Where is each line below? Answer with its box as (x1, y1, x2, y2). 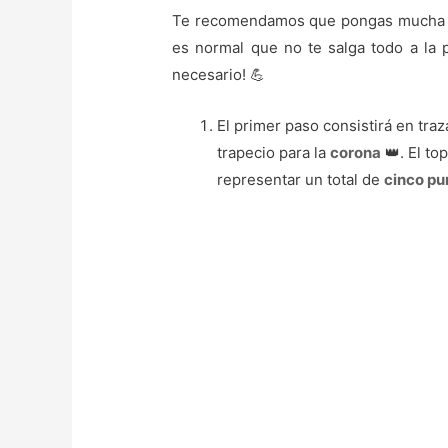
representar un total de (217, 169, 385, 189)
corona (330, 142, 382, 162)
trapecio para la (217, 142, 331, 162)
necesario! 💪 (172, 64, 266, 84)
